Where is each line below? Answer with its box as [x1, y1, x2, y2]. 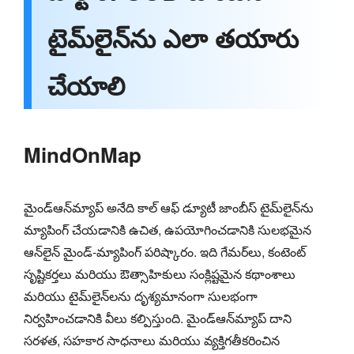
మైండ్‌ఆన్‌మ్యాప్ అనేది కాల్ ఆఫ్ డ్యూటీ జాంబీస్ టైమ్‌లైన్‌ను [24, 198, 314, 217]
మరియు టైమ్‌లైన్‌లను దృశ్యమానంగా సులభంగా [24, 286, 258, 305]
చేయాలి [47, 66, 125, 104]
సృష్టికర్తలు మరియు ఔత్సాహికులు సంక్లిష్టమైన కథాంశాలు [24, 264, 296, 283]
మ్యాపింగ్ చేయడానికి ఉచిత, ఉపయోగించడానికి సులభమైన [24, 220, 311, 239]
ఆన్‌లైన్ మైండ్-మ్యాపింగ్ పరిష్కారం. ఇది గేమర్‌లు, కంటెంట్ [24, 242, 306, 261]
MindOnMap [24, 139, 141, 169]
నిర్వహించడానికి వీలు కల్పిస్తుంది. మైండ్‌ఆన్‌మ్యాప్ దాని [24, 308, 292, 327]
